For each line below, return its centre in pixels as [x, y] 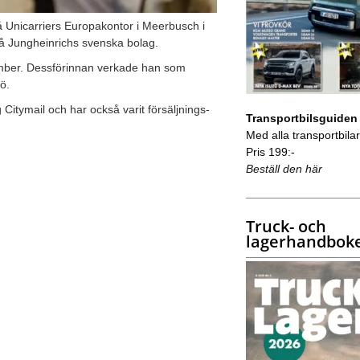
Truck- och [286, 226]
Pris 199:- [270, 151]
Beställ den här [284, 168]
